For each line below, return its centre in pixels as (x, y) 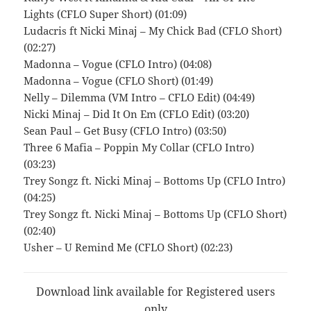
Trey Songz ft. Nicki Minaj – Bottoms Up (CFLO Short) (155, 214)
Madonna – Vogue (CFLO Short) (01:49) (119, 81)
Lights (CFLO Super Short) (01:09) (106, 14)
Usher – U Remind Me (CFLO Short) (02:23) (128, 247)
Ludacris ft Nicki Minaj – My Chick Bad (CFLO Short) (153, 31)
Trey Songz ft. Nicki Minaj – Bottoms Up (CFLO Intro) (155, 181)
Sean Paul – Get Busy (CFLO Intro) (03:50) (125, 131)
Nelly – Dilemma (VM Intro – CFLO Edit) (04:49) (140, 98)
